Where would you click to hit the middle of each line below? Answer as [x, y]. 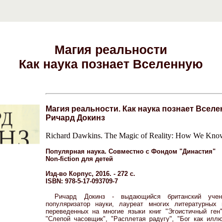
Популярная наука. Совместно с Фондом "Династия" [130, 151]
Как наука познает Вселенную [111, 64]
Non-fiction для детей [79, 159]
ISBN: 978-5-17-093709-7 [82, 181]
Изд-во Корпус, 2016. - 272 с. [90, 174]
